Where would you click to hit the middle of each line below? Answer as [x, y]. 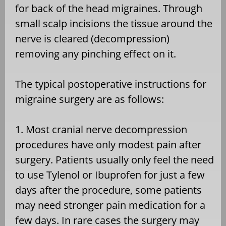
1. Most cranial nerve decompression [101, 129]
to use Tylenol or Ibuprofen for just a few [110, 175]
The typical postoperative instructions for [111, 84]
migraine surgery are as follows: [90, 99]
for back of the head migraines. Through [109, 8]
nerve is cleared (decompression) [92, 38]
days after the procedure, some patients [108, 190]
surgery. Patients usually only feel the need [115, 159]
